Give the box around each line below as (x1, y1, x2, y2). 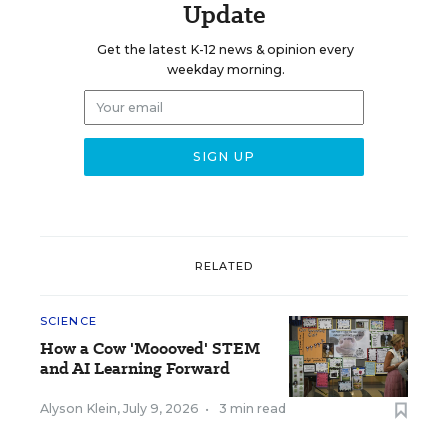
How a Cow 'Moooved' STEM (40, 337, 260, 360)
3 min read (219, 401, 286, 416)
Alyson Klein (40, 401, 117, 416)
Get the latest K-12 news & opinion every (97, 42, 354, 57)
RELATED (194, 258, 254, 273)
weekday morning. (166, 62, 285, 77)
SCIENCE (40, 314, 97, 328)
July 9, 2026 (123, 401, 199, 416)
